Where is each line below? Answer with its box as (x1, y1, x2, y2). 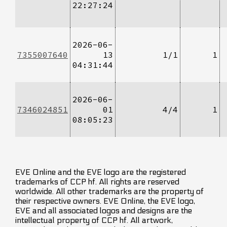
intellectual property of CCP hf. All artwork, (15, 215, 173, 225)
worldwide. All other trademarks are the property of (15, 186, 204, 196)
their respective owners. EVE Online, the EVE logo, (15, 196, 195, 206)
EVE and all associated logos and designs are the (15, 205, 192, 215)
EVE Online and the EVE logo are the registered (15, 167, 186, 177)
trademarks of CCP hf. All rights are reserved (15, 176, 179, 186)
